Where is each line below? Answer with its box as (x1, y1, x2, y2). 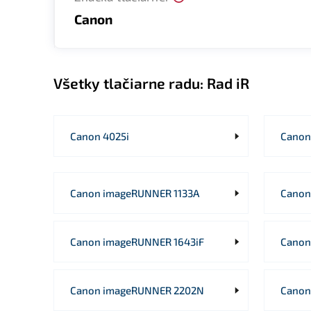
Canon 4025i (70, 129, 129, 142)
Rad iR (203, 74, 249, 92)
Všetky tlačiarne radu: (53, 74, 203, 92)
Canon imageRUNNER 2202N (70, 283, 204, 296)
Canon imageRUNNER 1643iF (70, 235, 204, 248)
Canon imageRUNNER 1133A (70, 186, 199, 199)
